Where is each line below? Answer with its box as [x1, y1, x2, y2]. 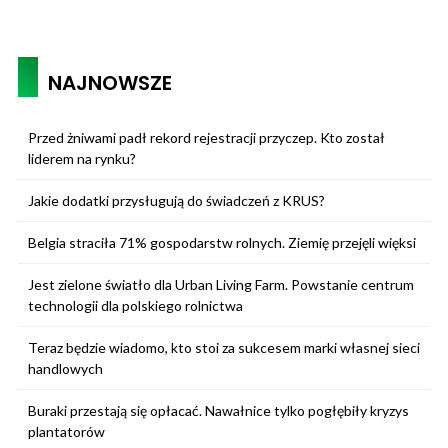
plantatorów [28, 422, 105, 440]
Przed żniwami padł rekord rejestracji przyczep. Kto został [28, 128, 385, 146]
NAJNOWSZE [48, 68, 172, 97]
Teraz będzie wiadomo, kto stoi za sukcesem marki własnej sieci [28, 338, 420, 356]
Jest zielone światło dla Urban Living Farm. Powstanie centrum [28, 275, 414, 293]
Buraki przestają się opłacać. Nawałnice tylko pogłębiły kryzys [28, 401, 409, 419]
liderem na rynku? [28, 149, 136, 167]
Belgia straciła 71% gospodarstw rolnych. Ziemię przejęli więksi [28, 233, 416, 251]
